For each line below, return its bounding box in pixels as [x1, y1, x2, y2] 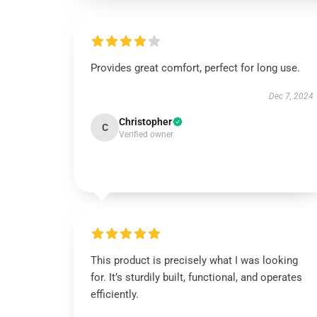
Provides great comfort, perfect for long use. [91, 62, 300, 74]
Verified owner [119, 129, 173, 139]
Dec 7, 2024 [268, 91, 313, 101]
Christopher [119, 116, 172, 127]
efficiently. [91, 288, 139, 301]
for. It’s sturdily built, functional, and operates [91, 271, 302, 284]
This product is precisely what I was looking [91, 254, 298, 267]
